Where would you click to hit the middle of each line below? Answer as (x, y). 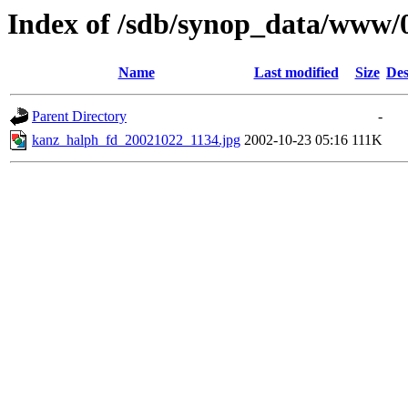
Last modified (296, 73)
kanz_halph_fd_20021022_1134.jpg (136, 140)
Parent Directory (79, 117)
